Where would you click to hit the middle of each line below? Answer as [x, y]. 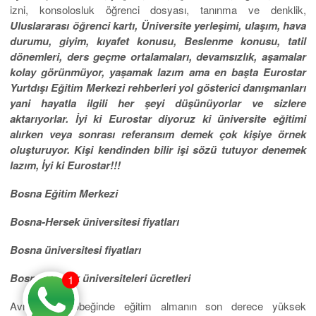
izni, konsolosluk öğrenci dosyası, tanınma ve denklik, [158, 10]
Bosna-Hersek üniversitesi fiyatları [95, 222]
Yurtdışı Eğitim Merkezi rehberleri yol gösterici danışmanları [158, 88]
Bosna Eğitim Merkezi [64, 194]
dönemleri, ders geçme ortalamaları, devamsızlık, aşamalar [158, 57]
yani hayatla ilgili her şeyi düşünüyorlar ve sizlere [158, 103]
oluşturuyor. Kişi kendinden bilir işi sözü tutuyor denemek [158, 150]
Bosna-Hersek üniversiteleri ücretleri [100, 278]
